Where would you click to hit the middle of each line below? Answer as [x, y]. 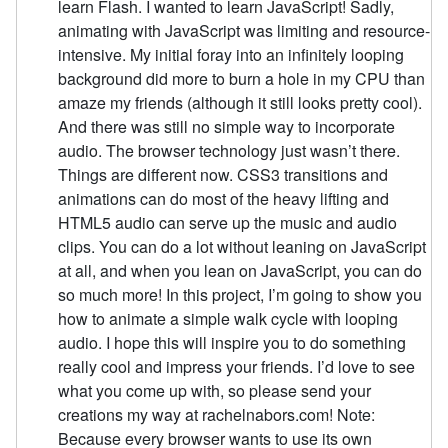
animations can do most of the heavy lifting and [224, 198]
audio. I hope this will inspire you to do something [232, 342]
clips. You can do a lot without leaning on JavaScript [242, 246]
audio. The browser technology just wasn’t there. [229, 150]
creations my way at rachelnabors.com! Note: [217, 414]
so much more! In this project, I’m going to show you [240, 294]
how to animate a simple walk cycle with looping [228, 318]
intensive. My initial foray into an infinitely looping [231, 54]
